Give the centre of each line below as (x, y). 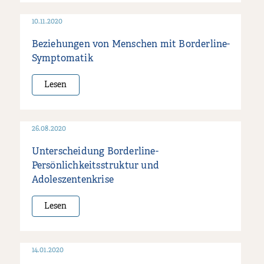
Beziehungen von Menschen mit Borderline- (131, 44)
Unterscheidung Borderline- (95, 152)
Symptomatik (62, 59)
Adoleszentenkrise (73, 180)
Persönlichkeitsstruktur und (95, 166)
